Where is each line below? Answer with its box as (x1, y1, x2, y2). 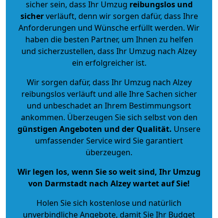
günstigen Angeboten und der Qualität (18, 123, 169, 134)
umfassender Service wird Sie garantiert (35, 135, 183, 146)
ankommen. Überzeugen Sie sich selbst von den (20, 111, 198, 123)
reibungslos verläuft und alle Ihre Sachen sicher (21, 88, 197, 99)
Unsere (172, 123, 200, 134)
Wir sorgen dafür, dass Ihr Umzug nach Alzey (26, 76, 192, 88)
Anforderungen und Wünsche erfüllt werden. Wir (18, 22, 200, 33)
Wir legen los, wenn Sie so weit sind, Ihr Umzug (18, 166, 200, 177)
